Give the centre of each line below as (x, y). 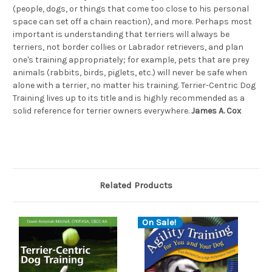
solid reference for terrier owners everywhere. (102, 110)
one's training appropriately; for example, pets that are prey (131, 59)
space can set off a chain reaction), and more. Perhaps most (132, 21)
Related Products (136, 185)
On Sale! (159, 222)
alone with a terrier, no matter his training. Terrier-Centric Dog (134, 85)
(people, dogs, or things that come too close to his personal (131, 8)
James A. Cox (216, 110)
